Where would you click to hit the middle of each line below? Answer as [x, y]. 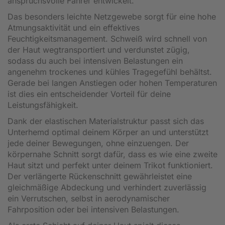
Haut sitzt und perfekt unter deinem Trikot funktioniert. [110, 165]
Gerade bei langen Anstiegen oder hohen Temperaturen [112, 83]
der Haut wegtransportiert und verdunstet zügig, [99, 49]
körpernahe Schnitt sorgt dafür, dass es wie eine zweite [113, 154]
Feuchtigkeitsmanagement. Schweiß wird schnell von [107, 38]
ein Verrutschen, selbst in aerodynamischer [89, 198]
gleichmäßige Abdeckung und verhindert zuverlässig [107, 187]
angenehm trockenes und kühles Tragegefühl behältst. [110, 72]
